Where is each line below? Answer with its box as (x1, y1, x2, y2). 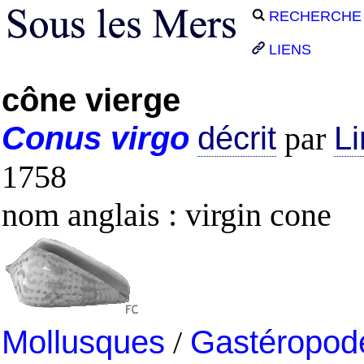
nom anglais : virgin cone (2, 197, 331, 233)
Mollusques (2, 324, 165, 360)
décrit (197, 120, 276, 156)
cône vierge (2, 82, 180, 118)
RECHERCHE (265, 8, 362, 24)
